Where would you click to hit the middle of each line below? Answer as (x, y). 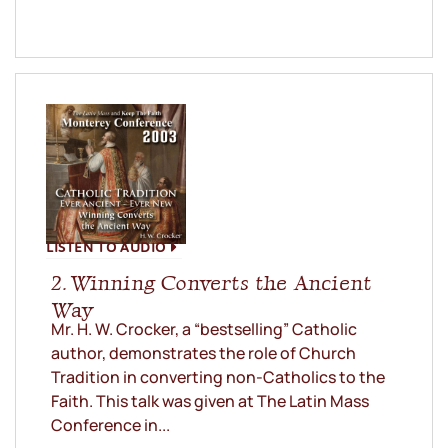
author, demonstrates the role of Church (203, 353)
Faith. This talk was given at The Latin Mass (210, 401)
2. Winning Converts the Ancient (211, 283)
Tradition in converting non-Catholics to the (218, 377)
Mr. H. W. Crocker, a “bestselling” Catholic (204, 329)
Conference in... (110, 425)
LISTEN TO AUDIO (106, 247)
